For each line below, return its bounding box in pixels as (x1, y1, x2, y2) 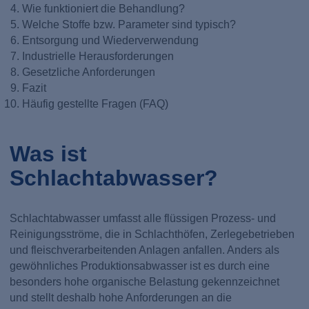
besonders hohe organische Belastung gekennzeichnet (10, 275, 280, 288)
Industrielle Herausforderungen (21, 50, 174, 62)
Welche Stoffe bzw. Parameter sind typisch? (21, 18, 236, 30)
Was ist (10, 141, 88, 167)
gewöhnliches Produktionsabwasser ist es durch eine (10, 259, 270, 272)
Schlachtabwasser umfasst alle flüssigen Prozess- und (10, 212, 277, 224)
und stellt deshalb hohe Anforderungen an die (10, 291, 232, 303)
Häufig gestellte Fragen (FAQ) (21, 97, 168, 110)
